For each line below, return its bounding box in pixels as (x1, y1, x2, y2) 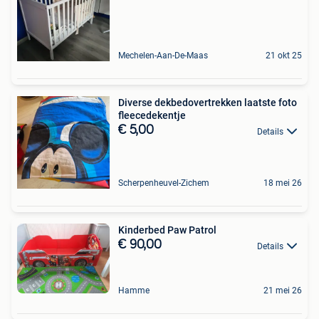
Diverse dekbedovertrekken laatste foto (118, 97, 297, 109)
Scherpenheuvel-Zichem (118, 178, 209, 189)
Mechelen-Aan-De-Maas (118, 51, 208, 61)
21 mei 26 (263, 285, 302, 296)
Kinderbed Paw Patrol (118, 224, 216, 236)
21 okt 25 (266, 51, 302, 61)
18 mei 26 (263, 178, 302, 189)
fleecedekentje (118, 110, 186, 122)
